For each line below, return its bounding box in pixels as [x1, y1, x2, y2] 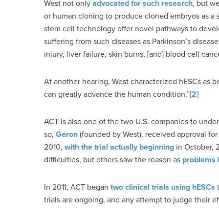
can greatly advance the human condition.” [44, 88, 190, 100]
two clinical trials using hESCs [110, 181, 215, 193]
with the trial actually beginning [65, 141, 174, 153]
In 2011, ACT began [44, 181, 110, 193]
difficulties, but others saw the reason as [44, 154, 182, 165]
